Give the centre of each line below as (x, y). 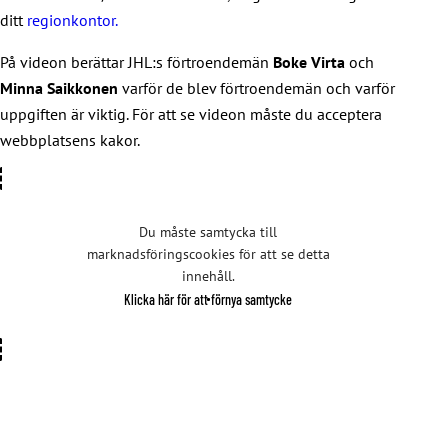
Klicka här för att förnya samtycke (208, 299)
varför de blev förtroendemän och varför (256, 87)
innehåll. (208, 275)
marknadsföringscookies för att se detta (208, 253)
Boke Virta (309, 61)
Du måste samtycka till (208, 231)
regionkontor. (72, 19)
